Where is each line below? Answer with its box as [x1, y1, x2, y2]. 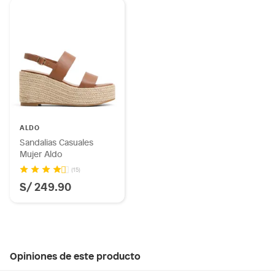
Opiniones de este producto [10, 248, 141, 263]
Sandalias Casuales [20, 136, 93, 148]
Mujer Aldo [20, 148, 63, 160]
